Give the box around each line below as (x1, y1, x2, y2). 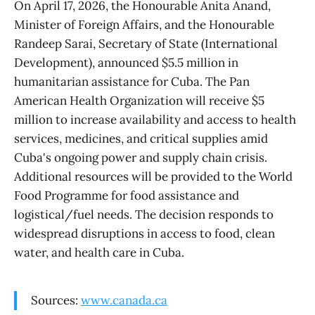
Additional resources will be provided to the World (14, 169, 292, 185)
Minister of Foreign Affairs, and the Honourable (14, 17, 274, 33)
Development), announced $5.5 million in (14, 55, 238, 71)
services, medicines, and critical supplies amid (14, 131, 268, 147)
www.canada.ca (81, 292, 167, 308)
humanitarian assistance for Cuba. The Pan (14, 74, 250, 90)
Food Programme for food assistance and (14, 188, 239, 204)
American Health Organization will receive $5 (14, 93, 264, 109)
